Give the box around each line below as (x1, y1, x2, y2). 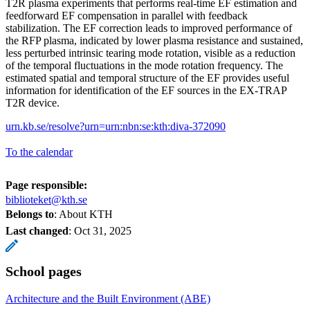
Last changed (6, 224, 69, 237)
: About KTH (54, 208, 113, 220)
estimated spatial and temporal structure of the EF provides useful (6, 71, 289, 84)
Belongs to (6, 208, 54, 220)
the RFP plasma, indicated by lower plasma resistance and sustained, (6, 34, 303, 46)
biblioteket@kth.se (6, 193, 87, 206)
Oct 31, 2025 (74, 224, 131, 237)
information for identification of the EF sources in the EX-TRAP (6, 84, 286, 96)
